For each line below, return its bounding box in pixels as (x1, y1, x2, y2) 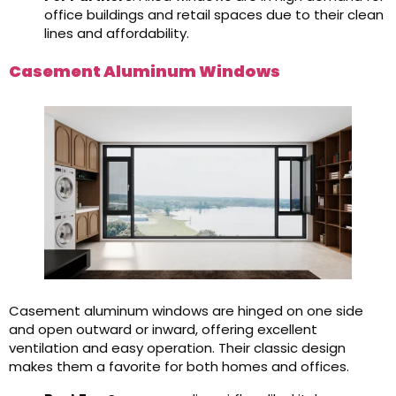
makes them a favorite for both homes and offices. (9, 357, 349, 376)
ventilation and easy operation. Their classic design (9, 339, 346, 357)
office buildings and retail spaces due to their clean (44, 5, 384, 24)
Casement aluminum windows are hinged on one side (9, 301, 363, 320)
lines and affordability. (44, 24, 189, 42)
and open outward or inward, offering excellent (9, 320, 317, 339)
